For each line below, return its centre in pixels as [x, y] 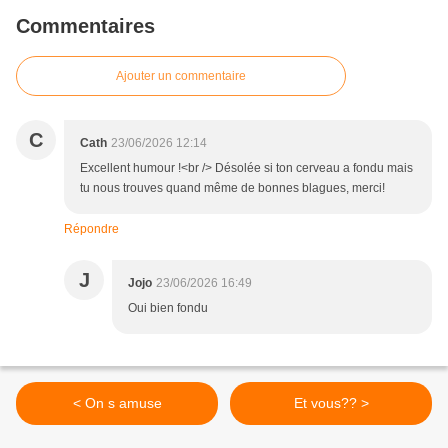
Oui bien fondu [168, 308]
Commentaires [85, 26]
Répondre [91, 229]
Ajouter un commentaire [181, 76]
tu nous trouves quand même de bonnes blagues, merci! [232, 188]
